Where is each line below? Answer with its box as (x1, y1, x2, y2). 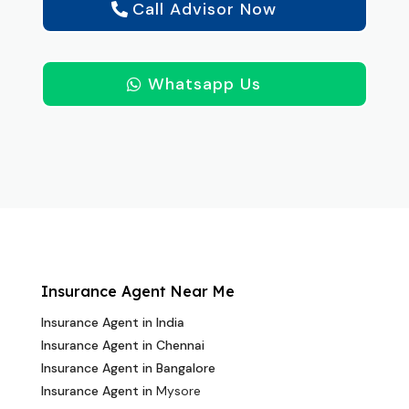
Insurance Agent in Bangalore (40, 360, 215, 377)
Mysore (155, 383, 201, 400)
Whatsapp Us (147, 73, 261, 96)
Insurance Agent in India (40, 314, 184, 331)
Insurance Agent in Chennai (40, 337, 204, 354)
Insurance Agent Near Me (40, 282, 235, 301)
